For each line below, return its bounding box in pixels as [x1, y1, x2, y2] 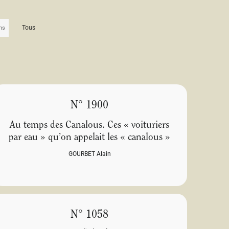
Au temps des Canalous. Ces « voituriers [10, 121, 170, 131]
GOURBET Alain [68, 150, 111, 158]
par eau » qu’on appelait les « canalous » [9, 133, 171, 143]
